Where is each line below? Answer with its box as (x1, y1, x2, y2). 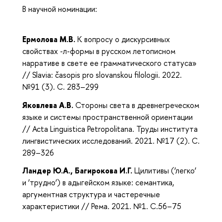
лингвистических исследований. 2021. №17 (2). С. (22, 135, 200, 146)
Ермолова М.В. (22, 33, 77, 45)
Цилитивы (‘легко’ (134, 165, 196, 176)
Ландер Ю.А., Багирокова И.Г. (22, 165, 134, 176)
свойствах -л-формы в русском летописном (22, 45, 175, 56)
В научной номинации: (22, 3, 97, 14)
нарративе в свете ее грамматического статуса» (22, 57, 197, 68)
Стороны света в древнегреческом (75, 99, 199, 111)
